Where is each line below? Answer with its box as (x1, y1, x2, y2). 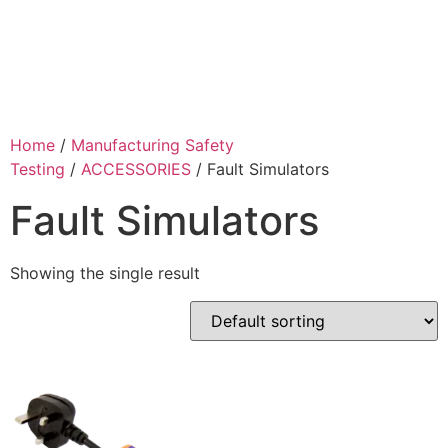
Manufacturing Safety (71, 135, 234, 156)
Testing (10, 159, 65, 180)
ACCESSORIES (81, 159, 191, 180)
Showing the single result (10, 263, 200, 284)
